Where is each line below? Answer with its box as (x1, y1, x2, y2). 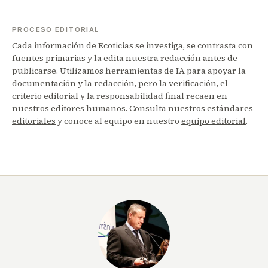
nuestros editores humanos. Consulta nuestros (12, 102, 207, 115)
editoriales (12, 115, 56, 127)
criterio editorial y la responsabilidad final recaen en (12, 90, 227, 102)
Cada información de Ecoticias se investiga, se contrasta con (12, 39, 253, 52)
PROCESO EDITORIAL (12, 25, 99, 34)
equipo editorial (181, 115, 246, 127)
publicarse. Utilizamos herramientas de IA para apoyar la (12, 65, 246, 77)
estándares (207, 102, 253, 115)
